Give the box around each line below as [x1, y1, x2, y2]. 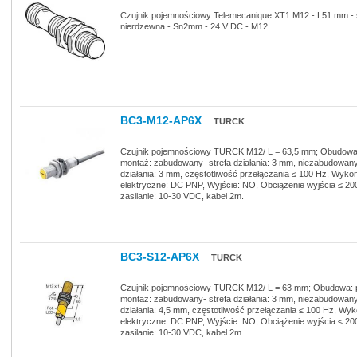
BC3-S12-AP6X [120, 250, 199, 263]
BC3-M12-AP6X [120, 114, 202, 127]
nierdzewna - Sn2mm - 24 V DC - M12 [120, 21, 268, 31]
